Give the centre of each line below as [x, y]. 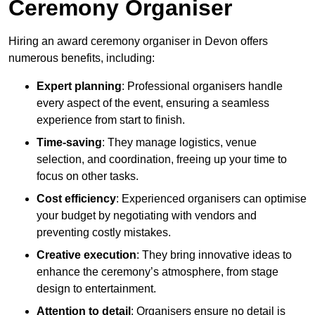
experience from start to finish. [111, 120]
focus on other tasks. [88, 176]
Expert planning [79, 86]
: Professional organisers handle [202, 86]
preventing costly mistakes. [104, 233]
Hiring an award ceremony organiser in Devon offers [138, 41]
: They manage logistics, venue [179, 143]
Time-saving [69, 143]
